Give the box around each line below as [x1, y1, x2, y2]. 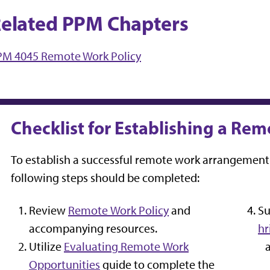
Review [29, 202, 66, 218]
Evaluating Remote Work [64, 239, 189, 254]
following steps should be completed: [11, 170, 199, 185]
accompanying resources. [29, 221, 157, 236]
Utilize [29, 239, 61, 254]
